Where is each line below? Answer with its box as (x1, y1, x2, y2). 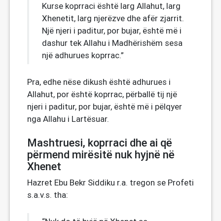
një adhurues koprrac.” (42, 50, 124, 61)
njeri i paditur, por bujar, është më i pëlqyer (27, 101, 182, 112)
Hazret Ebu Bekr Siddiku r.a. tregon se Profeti (27, 177, 194, 188)
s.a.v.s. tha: (27, 189, 68, 200)
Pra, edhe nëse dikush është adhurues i (27, 76, 171, 87)
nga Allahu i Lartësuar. (27, 113, 109, 124)
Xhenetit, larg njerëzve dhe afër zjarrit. (42, 13, 184, 24)
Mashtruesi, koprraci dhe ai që (27, 137, 172, 149)
